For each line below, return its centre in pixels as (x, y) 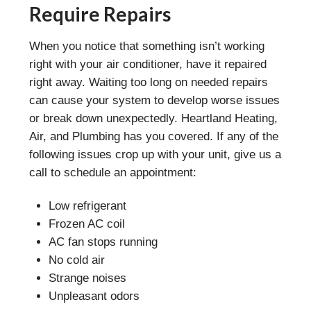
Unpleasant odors (94, 296)
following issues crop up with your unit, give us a (155, 155)
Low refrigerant (87, 206)
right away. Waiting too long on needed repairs (148, 83)
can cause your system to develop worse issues (154, 101)
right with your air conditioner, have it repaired (148, 65)
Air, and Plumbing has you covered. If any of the (153, 137)
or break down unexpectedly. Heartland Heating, (153, 119)
